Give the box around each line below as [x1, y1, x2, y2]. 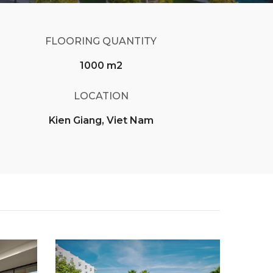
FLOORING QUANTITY [45, 35, 157, 47]
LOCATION [73, 90, 129, 102]
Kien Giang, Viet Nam [48, 115, 154, 126]
